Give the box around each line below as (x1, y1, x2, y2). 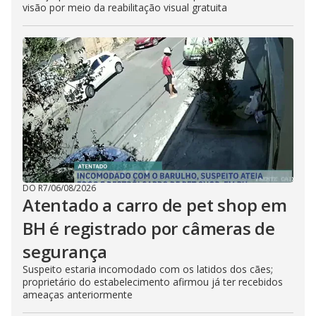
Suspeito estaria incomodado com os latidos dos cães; (23, 262, 273, 276)
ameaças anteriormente (23, 288, 133, 301)
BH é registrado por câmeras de (23, 217, 275, 240)
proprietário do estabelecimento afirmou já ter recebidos (23, 275, 283, 288)
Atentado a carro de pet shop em (23, 193, 287, 217)
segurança (23, 240, 108, 263)
